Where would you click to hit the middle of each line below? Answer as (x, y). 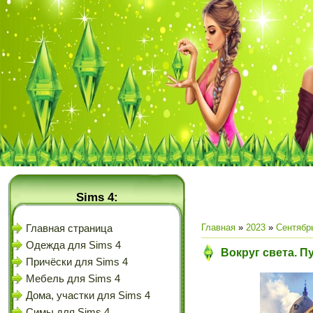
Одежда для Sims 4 (73, 245)
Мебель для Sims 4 (73, 279)
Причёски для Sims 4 (77, 262)
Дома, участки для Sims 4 (88, 296)
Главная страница (69, 228)
